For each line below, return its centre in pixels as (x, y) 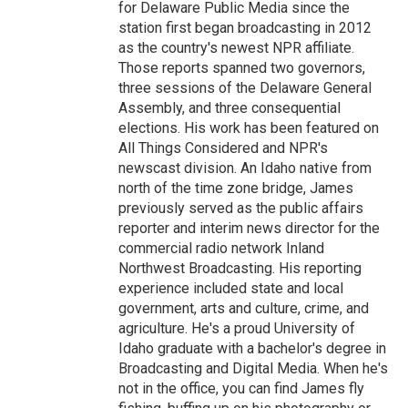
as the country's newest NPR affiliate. (236, 47)
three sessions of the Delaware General (245, 87)
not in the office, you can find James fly (241, 388)
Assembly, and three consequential (229, 107)
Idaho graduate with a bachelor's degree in (252, 348)
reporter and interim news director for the (249, 228)
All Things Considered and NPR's (223, 148)
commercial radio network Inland (221, 248)
